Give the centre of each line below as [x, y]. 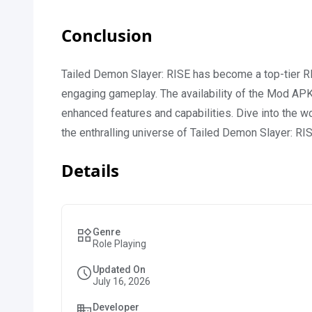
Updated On [119, 270]
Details [90, 170]
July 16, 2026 [122, 281]
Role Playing [119, 244]
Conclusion [107, 35]
